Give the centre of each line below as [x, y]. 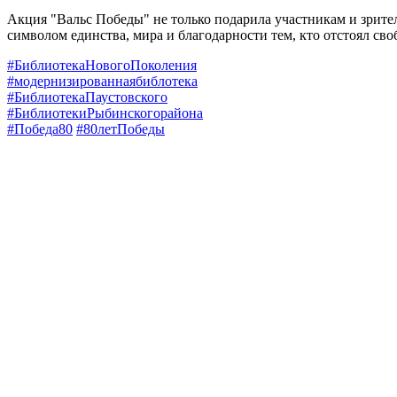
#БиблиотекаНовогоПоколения [102, 65]
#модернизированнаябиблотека [102, 81]
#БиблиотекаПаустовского [87, 97]
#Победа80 [40, 128]
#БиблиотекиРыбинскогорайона [105, 113]
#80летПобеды [121, 128]
